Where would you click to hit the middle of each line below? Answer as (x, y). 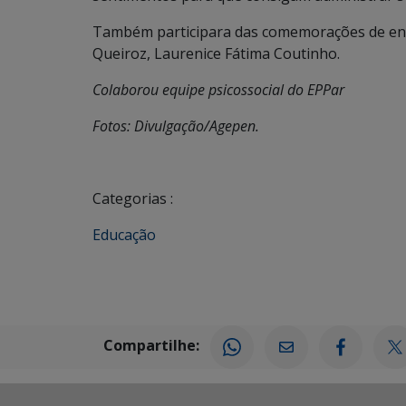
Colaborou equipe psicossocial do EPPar (218, 90)
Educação (124, 235)
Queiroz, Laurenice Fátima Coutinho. (216, 53)
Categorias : (133, 198)
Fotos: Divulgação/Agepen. (176, 126)
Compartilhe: (151, 346)
